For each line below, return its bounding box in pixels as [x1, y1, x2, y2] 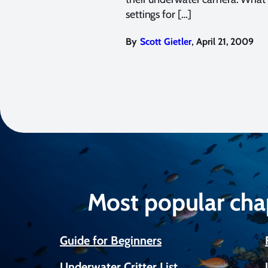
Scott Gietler [139, 36, 191, 48]
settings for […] [126, 8, 191, 22]
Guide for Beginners [60, 233, 162, 248]
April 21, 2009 [196, 36, 254, 48]
